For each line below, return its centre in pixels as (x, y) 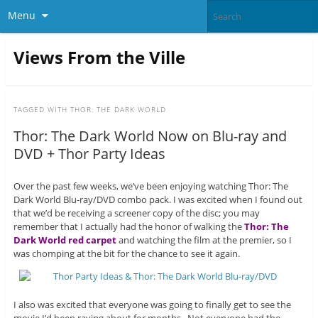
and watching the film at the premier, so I (204, 240)
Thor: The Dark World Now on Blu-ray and (150, 136)
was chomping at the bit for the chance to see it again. (126, 254)
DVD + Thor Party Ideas (89, 154)
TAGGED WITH (42, 110)
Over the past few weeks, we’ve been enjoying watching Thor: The (150, 186)
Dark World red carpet (65, 240)
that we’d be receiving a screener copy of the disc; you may (136, 213)
